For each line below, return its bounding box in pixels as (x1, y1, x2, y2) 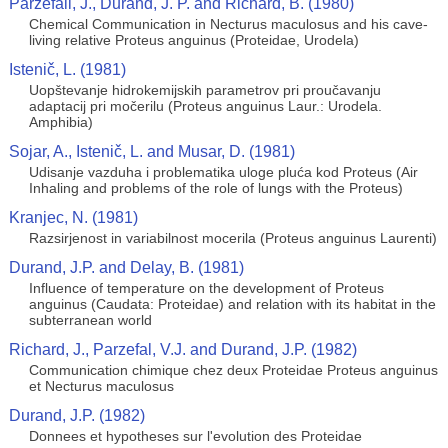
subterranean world (28, 312, 152, 328)
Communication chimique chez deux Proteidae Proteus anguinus (28, 362, 438, 378)
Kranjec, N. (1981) (8, 209, 138, 226)
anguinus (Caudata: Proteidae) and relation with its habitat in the (28, 296, 436, 312)
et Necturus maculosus (28, 378, 174, 394)
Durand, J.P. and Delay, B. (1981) (8, 259, 244, 276)
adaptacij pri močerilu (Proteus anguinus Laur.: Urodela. (28, 98, 382, 114)
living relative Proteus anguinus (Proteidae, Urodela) (28, 32, 359, 48)
